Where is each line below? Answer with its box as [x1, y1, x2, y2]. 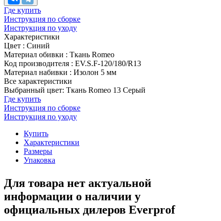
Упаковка [24, 155, 55, 164]
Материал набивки [4, 68, 70, 76]
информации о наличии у [4, 189, 141, 203]
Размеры [24, 147, 52, 155]
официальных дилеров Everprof [4, 203, 175, 216]
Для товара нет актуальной [4, 176, 151, 189]
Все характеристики [4, 76, 72, 85]
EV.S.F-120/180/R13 [75, 59, 141, 68]
